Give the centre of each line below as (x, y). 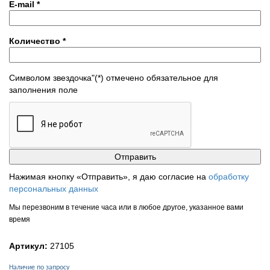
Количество (36, 41)
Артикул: (28, 246)
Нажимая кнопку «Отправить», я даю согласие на (109, 177)
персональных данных (54, 189)
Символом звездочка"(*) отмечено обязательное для (114, 78)
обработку (229, 177)
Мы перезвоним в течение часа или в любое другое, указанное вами (126, 208)
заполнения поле (43, 90)
